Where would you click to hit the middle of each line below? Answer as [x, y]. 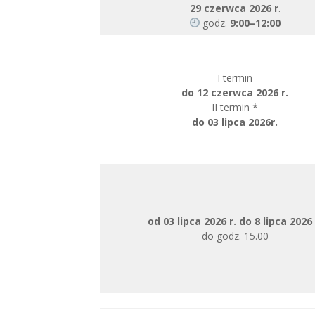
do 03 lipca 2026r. [235, 122]
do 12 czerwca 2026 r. [235, 92]
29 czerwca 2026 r [234, 8]
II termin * [235, 107]
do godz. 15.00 [235, 236]
